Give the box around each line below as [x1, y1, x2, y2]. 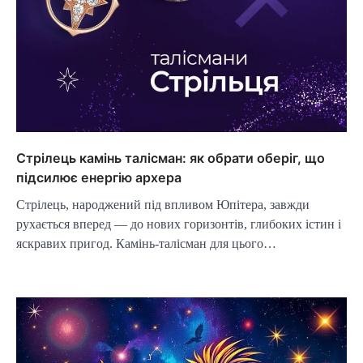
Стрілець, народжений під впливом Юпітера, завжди [16, 197, 310, 211]
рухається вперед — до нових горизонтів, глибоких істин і [16, 216, 341, 231]
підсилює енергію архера [16, 169, 181, 186]
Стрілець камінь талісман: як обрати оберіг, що [16, 149, 325, 166]
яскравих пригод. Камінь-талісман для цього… [16, 236, 276, 250]
